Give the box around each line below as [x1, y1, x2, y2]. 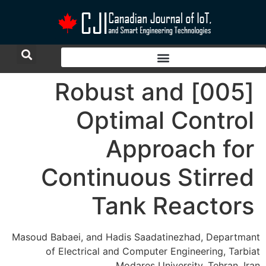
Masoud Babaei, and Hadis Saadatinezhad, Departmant [12, 231, 260, 243]
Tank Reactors [91, 191, 254, 220]
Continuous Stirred [41, 163, 254, 192]
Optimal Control [76, 106, 254, 135]
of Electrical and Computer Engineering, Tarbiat [46, 245, 260, 257]
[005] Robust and [55, 77, 184, 106]
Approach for [106, 134, 254, 163]
